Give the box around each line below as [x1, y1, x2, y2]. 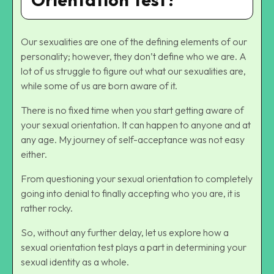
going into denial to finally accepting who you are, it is [21, 187, 240, 200]
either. [21, 148, 49, 161]
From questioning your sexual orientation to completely [21, 172, 253, 185]
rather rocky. [21, 202, 75, 215]
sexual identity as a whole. [21, 256, 131, 268]
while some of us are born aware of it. [21, 80, 179, 92]
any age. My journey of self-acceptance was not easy [21, 133, 245, 146]
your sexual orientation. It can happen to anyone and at [21, 119, 251, 131]
